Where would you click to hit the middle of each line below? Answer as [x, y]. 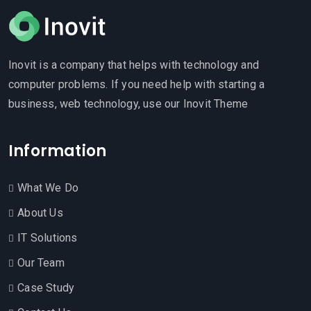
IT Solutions [48, 238]
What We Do [48, 188]
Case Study [46, 288]
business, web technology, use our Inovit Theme [128, 104]
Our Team [41, 263]
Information [58, 151]
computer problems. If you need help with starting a [137, 84]
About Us [40, 213]
